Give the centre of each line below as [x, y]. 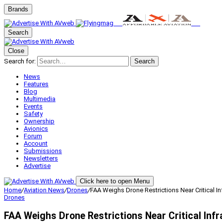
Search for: [20, 61]
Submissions [43, 151]
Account [36, 143]
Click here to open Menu [115, 181]
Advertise [37, 166]
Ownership [39, 121]
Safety [33, 114]
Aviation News [44, 190]
